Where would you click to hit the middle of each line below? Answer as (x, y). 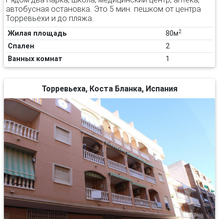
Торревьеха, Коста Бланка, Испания (109, 89)
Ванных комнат (35, 59)
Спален (21, 46)
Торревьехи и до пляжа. (50, 18)
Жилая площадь (37, 33)
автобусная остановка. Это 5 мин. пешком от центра (103, 9)
